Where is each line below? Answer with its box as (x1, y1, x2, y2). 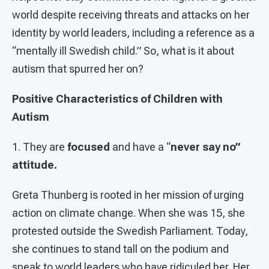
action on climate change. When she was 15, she (12, 207, 245, 220)
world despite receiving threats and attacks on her (12, 8, 250, 22)
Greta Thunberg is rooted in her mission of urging (12, 189, 244, 202)
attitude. (12, 159, 57, 172)
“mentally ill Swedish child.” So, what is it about (12, 44, 234, 58)
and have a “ (112, 141, 171, 154)
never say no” (171, 141, 241, 154)
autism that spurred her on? (12, 62, 146, 76)
